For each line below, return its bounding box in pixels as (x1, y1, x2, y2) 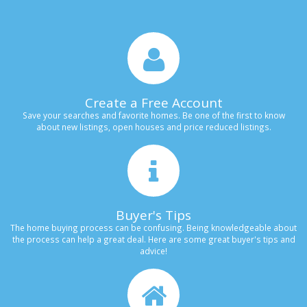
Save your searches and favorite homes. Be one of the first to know (22, 110, 285, 121)
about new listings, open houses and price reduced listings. (36, 121, 271, 133)
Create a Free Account (84, 94, 223, 112)
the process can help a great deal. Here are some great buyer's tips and (12, 234, 295, 245)
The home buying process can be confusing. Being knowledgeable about (10, 222, 297, 234)
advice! (140, 245, 167, 257)
